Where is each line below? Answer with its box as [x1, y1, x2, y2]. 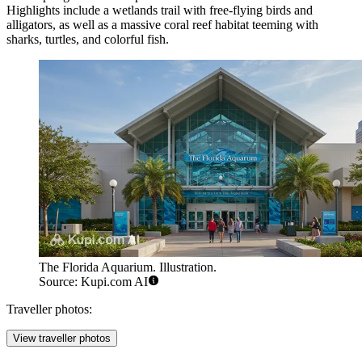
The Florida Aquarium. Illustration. [39, 260, 217, 275]
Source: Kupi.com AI [39, 275, 148, 289]
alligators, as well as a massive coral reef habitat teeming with [6, 18, 318, 32]
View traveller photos [13, 332, 111, 345]
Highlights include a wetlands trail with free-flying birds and [6, 3, 313, 18]
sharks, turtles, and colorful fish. [6, 32, 169, 47]
